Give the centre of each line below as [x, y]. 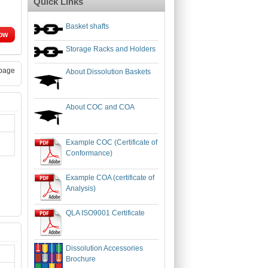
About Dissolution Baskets [108, 72]
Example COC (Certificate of [112, 142]
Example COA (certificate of [110, 178]
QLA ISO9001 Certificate [105, 213]
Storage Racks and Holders [111, 49]
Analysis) [81, 188]
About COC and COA [100, 107]
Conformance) [89, 153]
